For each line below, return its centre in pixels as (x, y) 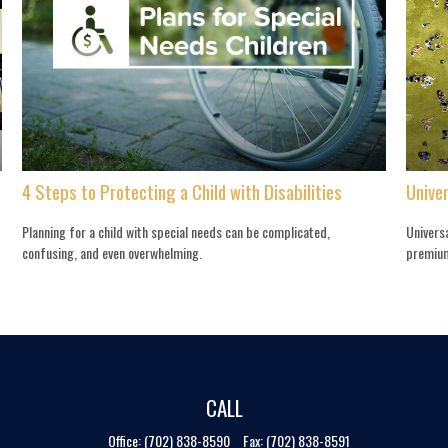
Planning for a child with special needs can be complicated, (176, 232)
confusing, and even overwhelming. (112, 253)
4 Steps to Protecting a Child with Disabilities (182, 191)
